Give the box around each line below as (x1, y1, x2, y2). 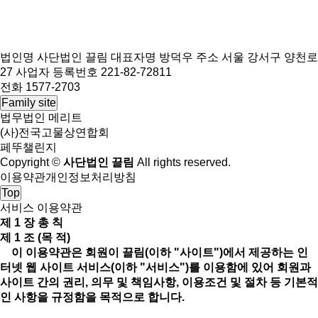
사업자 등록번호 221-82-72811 (16, 66, 172, 78)
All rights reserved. (134, 156, 231, 168)
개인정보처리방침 (45, 171, 136, 183)
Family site (1, 97, 56, 109)
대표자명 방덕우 (111, 51, 193, 63)
